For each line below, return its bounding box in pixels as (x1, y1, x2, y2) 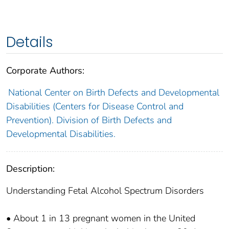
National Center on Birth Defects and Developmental (8, 86, 219, 99)
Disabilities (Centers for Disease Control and (6, 100, 184, 112)
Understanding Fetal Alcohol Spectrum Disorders (6, 184, 204, 197)
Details (6, 32, 53, 52)
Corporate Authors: (6, 64, 84, 77)
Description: (6, 162, 55, 175)
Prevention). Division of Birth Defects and (6, 113, 172, 126)
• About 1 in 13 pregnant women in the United (6, 212, 195, 224)
